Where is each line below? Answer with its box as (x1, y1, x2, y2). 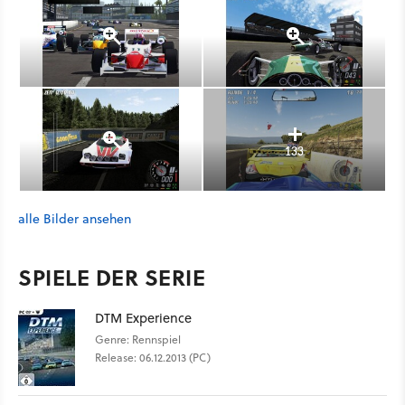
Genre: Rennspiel (95, 332, 181, 347)
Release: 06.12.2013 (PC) (95, 350, 211, 365)
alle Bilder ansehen (18, 210, 131, 228)
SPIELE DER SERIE (18, 261, 205, 293)
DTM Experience (95, 308, 192, 327)
